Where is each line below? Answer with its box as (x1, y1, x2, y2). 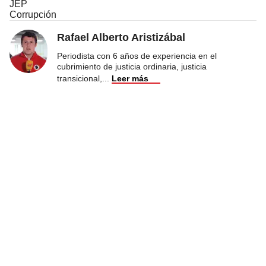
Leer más (112, 73, 148, 83)
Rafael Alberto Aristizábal (57, 31, 185, 43)
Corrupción (9, 9, 56, 20)
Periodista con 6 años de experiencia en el (57, 50, 217, 61)
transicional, (57, 73, 102, 83)
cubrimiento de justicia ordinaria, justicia (57, 61, 207, 71)
